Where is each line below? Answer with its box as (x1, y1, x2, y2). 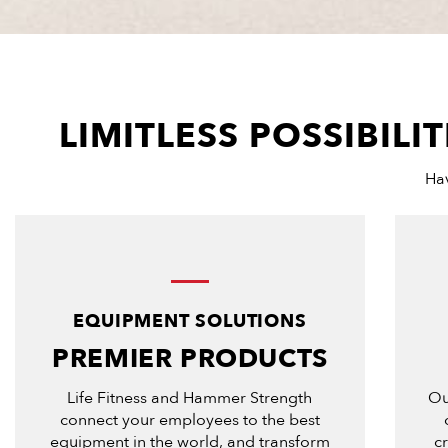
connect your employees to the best (59, 408, 320, 431)
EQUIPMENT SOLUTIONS (73, 308, 307, 334)
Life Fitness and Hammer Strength (67, 386, 313, 409)
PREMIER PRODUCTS (52, 340, 328, 377)
